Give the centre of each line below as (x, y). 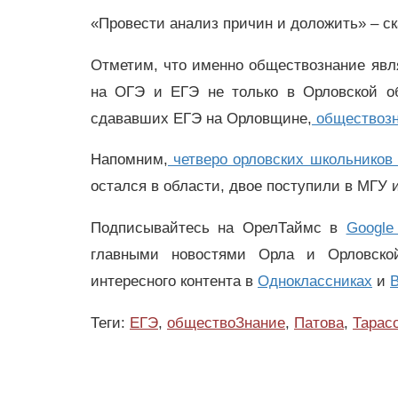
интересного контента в (174, 282)
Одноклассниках (315, 282)
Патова (319, 322)
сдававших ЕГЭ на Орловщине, (201, 118)
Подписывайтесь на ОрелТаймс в (219, 228)
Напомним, (129, 160)
